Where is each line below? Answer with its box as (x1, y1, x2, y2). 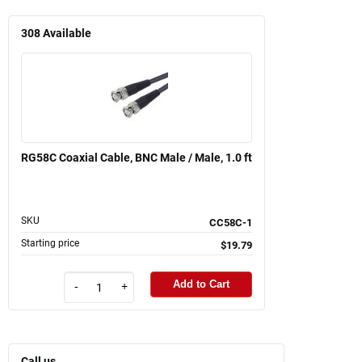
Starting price (21, 237, 79, 249)
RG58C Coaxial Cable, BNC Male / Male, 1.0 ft (21, 150, 252, 164)
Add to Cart (173, 278, 229, 291)
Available (43, 26, 91, 40)
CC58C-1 (209, 216, 252, 229)
